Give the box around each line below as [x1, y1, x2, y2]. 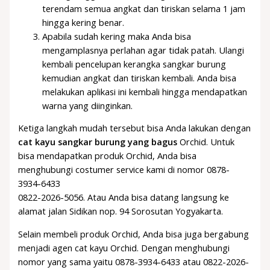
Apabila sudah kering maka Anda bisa [42, 30, 192, 42]
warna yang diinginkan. [42, 99, 133, 111]
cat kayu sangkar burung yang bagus [18, 136, 178, 148]
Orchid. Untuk [177, 136, 235, 148]
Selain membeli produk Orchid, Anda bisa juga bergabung [18, 227, 250, 240]
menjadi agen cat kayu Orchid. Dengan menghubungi [18, 241, 230, 254]
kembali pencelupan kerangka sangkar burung [42, 57, 227, 70]
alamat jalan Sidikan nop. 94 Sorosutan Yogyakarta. [18, 205, 224, 218]
